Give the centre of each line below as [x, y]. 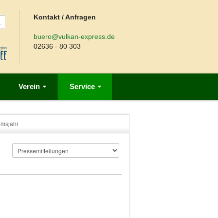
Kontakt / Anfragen [65, 17]
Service [82, 86]
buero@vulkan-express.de [74, 36]
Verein [29, 86]
